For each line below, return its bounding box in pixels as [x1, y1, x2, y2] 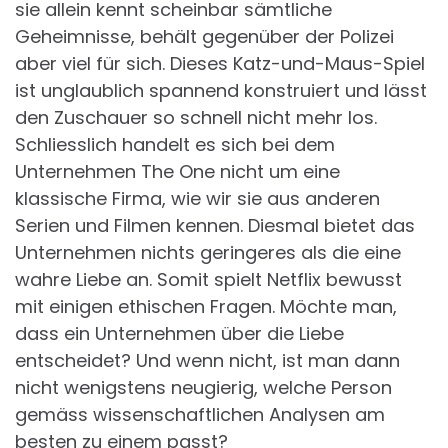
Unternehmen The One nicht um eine [15, 159, 340, 185]
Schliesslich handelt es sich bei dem [15, 132, 335, 158]
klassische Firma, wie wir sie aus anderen [15, 186, 380, 212]
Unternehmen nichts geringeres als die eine [15, 240, 401, 266]
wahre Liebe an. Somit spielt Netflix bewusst [15, 267, 402, 293]
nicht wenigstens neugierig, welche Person [15, 375, 392, 401]
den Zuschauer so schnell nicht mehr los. [15, 105, 377, 131]
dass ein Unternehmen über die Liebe [15, 321, 344, 347]
